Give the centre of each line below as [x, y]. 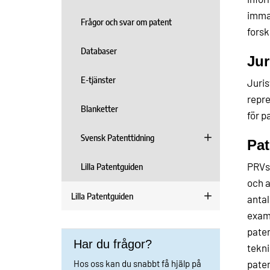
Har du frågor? [113, 244]
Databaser [99, 51]
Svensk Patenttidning [118, 137]
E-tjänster [98, 80]
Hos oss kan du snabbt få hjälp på [137, 263]
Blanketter [99, 108]
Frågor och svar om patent [126, 22]
